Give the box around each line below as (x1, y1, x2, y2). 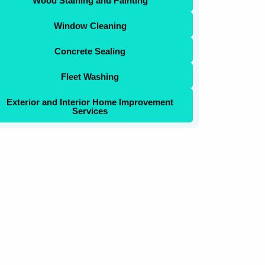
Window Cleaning (53, 20, 127, 31)
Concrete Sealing (54, 46, 126, 56)
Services (72, 105, 108, 116)
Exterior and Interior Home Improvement (7, 96, 174, 107)
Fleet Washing (61, 71, 119, 82)
